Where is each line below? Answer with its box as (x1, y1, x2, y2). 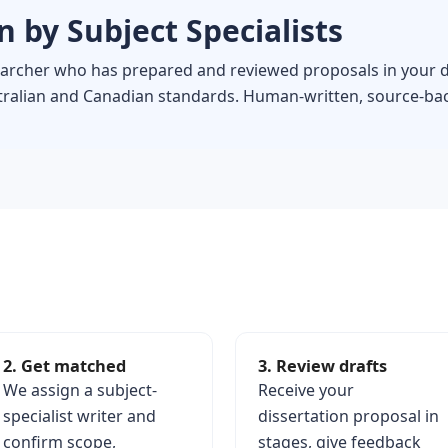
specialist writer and (2, 405, 156, 427)
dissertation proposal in (258, 405, 439, 427)
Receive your (258, 379, 354, 401)
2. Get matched (2, 355, 126, 377)
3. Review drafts (258, 355, 387, 377)
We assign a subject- (2, 379, 157, 401)
